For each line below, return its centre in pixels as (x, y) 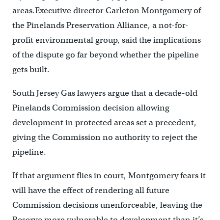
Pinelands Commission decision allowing (91, 108)
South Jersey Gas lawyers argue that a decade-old (105, 93)
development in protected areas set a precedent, (104, 123)
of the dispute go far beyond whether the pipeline (105, 55)
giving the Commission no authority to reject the (105, 137)
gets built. (31, 70)
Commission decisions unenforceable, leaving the (107, 205)
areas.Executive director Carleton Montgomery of (106, 11)
